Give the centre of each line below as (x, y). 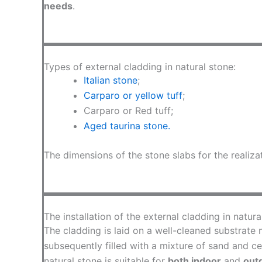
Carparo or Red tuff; (128, 111)
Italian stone (110, 80)
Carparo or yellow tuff (133, 96)
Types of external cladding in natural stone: (139, 67)
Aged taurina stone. (127, 126)
